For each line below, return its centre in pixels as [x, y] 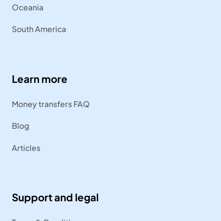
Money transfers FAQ [51, 104]
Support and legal [55, 197]
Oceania [27, 7]
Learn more [39, 79]
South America [39, 29]
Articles [26, 147]
